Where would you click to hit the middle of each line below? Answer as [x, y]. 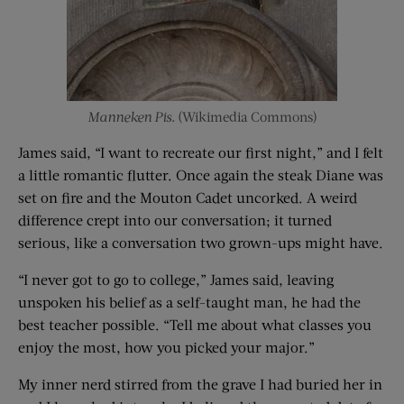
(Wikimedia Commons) [246, 117]
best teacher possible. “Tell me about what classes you [195, 325]
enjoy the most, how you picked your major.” [166, 347]
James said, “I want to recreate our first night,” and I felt [201, 152]
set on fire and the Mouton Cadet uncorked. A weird [188, 197]
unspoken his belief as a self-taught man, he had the [189, 302]
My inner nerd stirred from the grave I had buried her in [200, 384]
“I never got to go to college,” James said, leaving [176, 280]
